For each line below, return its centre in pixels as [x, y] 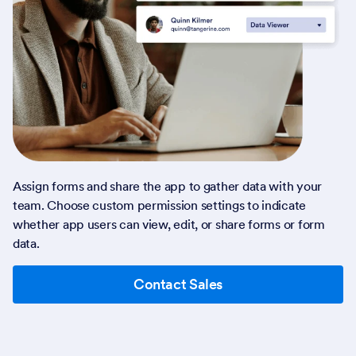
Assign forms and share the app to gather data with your [168, 186]
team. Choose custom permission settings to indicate [160, 205]
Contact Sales [178, 284]
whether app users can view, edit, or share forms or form [169, 224]
